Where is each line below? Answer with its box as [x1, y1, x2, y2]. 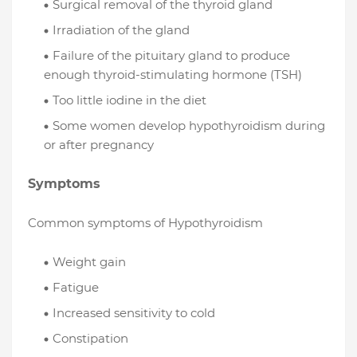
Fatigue [53, 280, 99, 296]
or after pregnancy [44, 137, 154, 153]
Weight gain [53, 254, 126, 270]
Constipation [53, 331, 128, 347]
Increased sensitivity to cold [53, 305, 215, 321]
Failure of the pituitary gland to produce [53, 48, 290, 64]
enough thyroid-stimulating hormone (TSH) [44, 67, 302, 83]
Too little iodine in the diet [53, 92, 206, 108]
